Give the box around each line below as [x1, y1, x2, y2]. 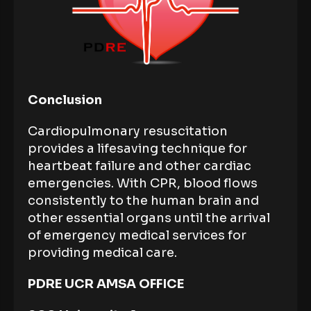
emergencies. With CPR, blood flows [28, 176, 258, 192]
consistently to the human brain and [28, 193, 259, 209]
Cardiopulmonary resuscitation [28, 124, 228, 140]
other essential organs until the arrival [28, 210, 270, 226]
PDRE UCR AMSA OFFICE [28, 276, 184, 292]
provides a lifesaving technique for [28, 141, 247, 157]
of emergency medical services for [28, 228, 246, 244]
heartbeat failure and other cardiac [28, 158, 251, 174]
